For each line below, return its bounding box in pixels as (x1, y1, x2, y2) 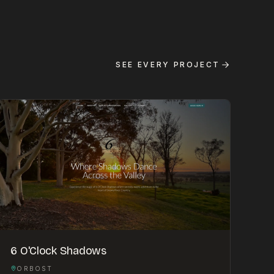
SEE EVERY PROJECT (116, 60, 220, 69)
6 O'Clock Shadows (10, 243, 106, 257)
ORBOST (17, 264, 53, 272)
